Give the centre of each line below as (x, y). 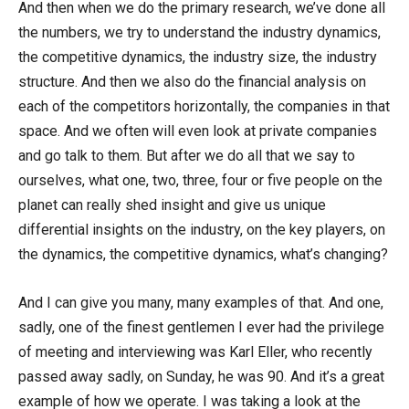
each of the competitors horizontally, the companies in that (204, 106)
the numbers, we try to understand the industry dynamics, (199, 32)
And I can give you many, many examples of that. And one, (201, 302)
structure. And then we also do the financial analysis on (192, 81)
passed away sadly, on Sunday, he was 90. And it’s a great (201, 376)
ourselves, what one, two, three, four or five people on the (200, 180)
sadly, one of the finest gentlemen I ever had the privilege (201, 327)
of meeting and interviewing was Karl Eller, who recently (195, 351)
